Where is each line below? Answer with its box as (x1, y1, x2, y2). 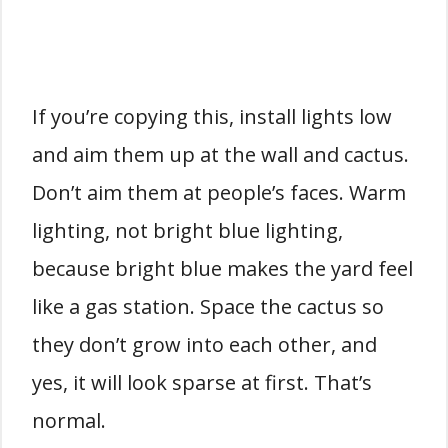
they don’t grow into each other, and (32, 330, 377, 358)
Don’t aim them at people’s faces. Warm (32, 178, 406, 206)
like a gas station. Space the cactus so (32, 292, 384, 320)
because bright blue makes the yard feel (32, 254, 413, 282)
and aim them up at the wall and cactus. (32, 140, 409, 168)
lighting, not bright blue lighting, (32, 216, 343, 244)
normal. (32, 406, 106, 434)
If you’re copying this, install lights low (32, 102, 392, 130)
